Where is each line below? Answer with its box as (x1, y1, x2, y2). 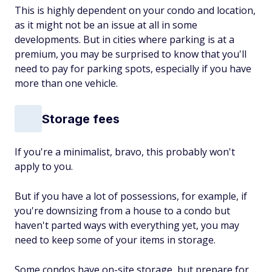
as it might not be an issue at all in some (15, 18, 197, 32)
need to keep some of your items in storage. (15, 233, 216, 246)
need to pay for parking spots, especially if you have (15, 62, 251, 75)
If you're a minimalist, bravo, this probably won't (15, 145, 235, 158)
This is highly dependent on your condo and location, (15, 4, 256, 17)
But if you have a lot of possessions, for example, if (15, 189, 247, 203)
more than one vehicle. (15, 76, 118, 90)
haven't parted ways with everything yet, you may (15, 219, 239, 232)
